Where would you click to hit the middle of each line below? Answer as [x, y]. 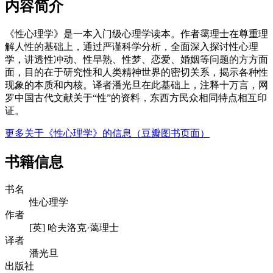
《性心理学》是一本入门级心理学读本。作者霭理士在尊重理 [136, 34]
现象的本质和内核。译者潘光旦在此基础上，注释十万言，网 [136, 85]
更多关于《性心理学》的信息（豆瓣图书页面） [107, 133]
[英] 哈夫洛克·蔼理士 [74, 228]
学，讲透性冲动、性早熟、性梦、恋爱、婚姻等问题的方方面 [136, 59]
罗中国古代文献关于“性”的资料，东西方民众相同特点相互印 [136, 97]
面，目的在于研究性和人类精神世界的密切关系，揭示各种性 [136, 72]
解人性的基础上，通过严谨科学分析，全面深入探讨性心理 [132, 46]
